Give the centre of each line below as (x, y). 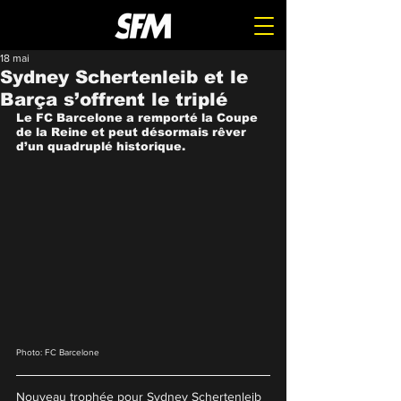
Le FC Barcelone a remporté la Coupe (139, 118)
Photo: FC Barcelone (58, 353)
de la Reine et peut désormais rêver (133, 132)
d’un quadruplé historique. (101, 146)
